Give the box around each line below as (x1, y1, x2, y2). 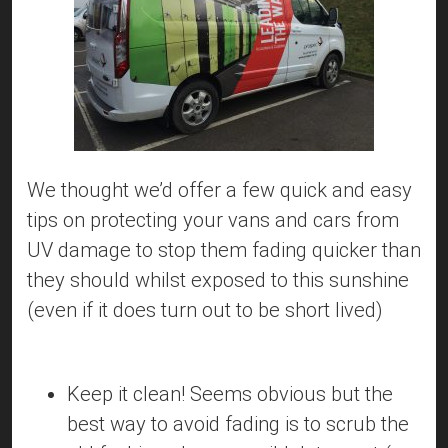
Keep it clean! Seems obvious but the (67, 382, 393, 407)
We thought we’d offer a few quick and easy (27, 178, 412, 203)
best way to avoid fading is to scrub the (67, 412, 409, 437)
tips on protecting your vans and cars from (27, 208, 399, 233)
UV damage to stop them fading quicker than (27, 238, 421, 263)
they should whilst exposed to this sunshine (27, 268, 409, 293)
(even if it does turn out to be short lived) (27, 298, 383, 323)
